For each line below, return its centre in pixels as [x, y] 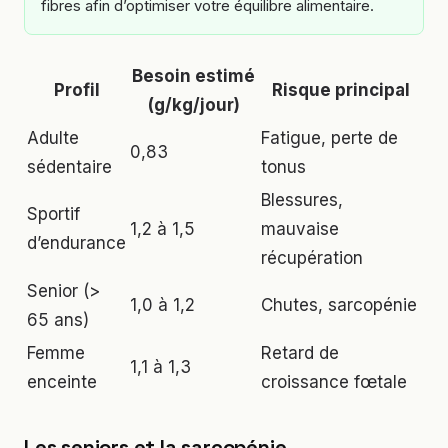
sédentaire [69, 167]
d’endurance [76, 243]
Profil [76, 90]
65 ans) [58, 320]
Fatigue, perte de [329, 138]
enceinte [62, 382]
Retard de [300, 353]
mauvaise [300, 229]
